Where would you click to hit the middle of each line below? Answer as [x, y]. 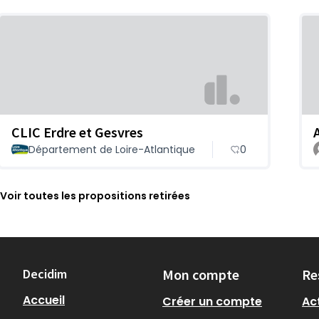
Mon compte [201, 274]
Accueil [44, 300]
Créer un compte [212, 302]
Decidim [45, 274]
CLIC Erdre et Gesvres [77, 132]
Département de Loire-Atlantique [112, 149]
